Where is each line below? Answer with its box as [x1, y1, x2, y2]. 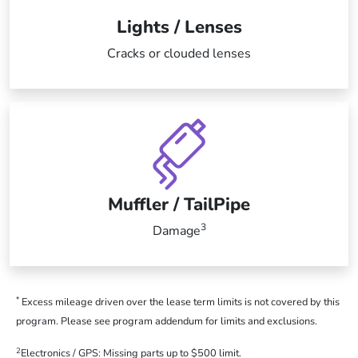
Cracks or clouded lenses [107, 45, 251, 63]
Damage [152, 222, 201, 241]
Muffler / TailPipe [108, 193, 250, 217]
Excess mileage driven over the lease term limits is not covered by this [19, 295, 340, 310]
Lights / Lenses [116, 15, 242, 40]
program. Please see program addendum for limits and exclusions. [16, 314, 318, 329]
